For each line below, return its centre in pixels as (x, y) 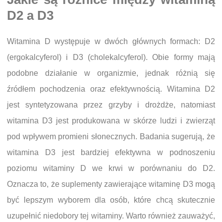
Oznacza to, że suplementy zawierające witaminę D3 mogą (111, 184)
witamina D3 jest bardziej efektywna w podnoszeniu (111, 152)
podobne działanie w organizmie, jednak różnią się (111, 73)
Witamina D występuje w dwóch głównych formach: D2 (111, 41)
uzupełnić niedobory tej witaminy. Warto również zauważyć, (111, 216)
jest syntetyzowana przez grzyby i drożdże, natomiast (111, 105)
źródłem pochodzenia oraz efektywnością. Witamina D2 (111, 89)
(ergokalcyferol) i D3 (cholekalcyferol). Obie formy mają (111, 57)
